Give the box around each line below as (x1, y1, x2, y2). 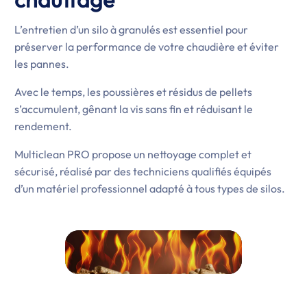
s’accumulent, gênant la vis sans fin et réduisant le (14, 102, 253, 116)
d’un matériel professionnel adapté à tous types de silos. (14, 182, 285, 195)
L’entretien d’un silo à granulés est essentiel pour (14, 23, 248, 36)
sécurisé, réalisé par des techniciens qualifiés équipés (14, 164, 271, 178)
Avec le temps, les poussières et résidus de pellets (14, 85, 252, 99)
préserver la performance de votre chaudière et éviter (14, 40, 279, 53)
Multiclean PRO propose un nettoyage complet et (14, 147, 251, 161)
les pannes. (14, 57, 69, 71)
